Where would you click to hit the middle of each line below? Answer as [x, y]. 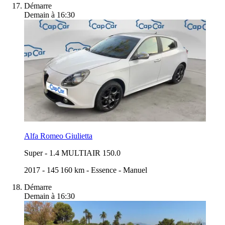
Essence [104, 170]
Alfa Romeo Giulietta [58, 136]
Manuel [135, 170]
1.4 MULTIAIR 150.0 [85, 153]
